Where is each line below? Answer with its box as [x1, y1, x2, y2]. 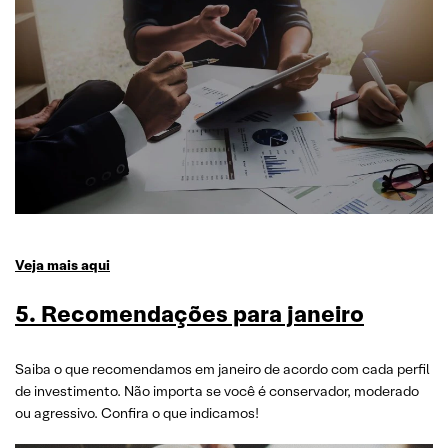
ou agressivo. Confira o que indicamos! [15, 404, 259, 422]
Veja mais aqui [15, 256, 110, 274]
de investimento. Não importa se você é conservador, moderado [15, 382, 419, 400]
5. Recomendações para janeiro [15, 299, 364, 329]
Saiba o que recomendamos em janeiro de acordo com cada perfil [15, 360, 430, 378]
